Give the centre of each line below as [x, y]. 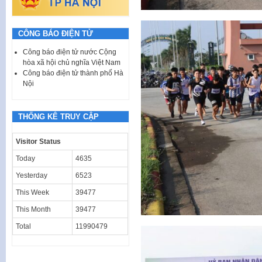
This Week [32, 192]
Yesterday [32, 175]
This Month [33, 209]
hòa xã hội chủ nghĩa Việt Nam [72, 62]
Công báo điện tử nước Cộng [70, 52]
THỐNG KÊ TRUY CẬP [58, 116]
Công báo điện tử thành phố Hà [73, 73]
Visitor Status [38, 141]
